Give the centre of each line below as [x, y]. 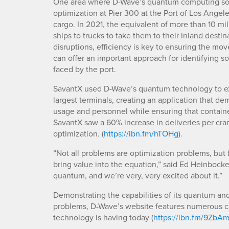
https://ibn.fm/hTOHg [141, 134]
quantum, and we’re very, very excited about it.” [138, 176]
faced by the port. [85, 69]
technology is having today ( [103, 217]
